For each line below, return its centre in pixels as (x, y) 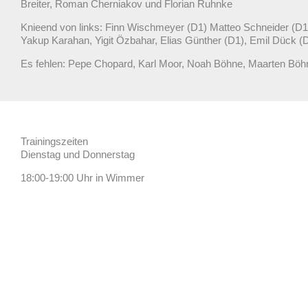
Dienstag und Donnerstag (78, 154)
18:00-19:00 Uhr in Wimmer (82, 178)
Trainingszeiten (54, 141)
